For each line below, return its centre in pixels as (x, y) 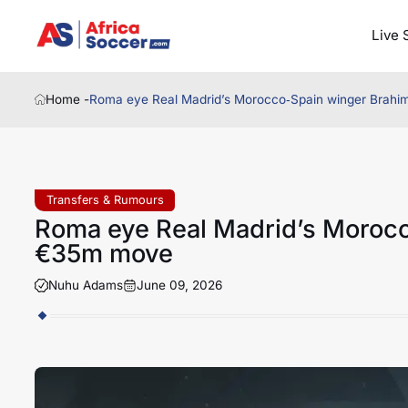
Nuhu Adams (85, 285)
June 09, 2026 (179, 285)
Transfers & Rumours (105, 199)
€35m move (103, 253)
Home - (68, 100)
